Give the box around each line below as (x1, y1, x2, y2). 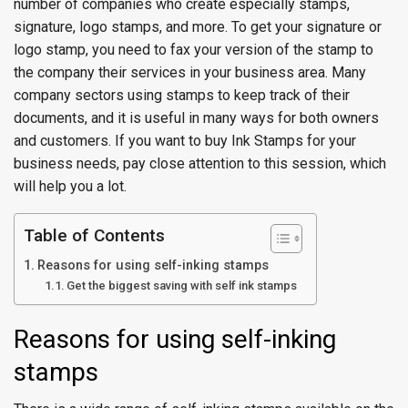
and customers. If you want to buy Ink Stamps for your (14, 132, 356, 149)
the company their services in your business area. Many (14, 64, 366, 81)
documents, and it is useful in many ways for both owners (14, 109, 379, 127)
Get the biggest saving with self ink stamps (66, 279, 298, 292)
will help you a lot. (14, 178, 127, 195)
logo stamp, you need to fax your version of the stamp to (14, 41, 373, 58)
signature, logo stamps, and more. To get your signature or (14, 18, 382, 36)
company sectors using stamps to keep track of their (14, 87, 350, 104)
